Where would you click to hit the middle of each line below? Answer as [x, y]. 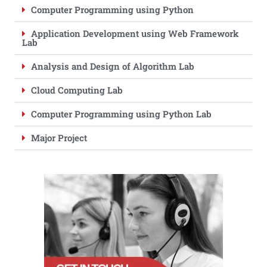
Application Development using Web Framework [135, 33]
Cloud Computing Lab [77, 90]
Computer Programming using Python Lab [121, 114]
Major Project [59, 138]
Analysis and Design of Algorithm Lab [113, 66]
